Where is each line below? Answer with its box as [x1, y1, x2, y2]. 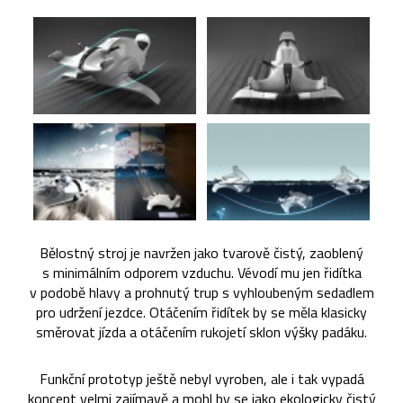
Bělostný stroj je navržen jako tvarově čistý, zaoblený [40, 241, 363, 264]
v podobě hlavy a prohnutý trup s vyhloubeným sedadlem [29, 281, 374, 303]
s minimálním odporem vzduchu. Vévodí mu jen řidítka [41, 261, 362, 283]
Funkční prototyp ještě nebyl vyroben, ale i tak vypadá [39, 367, 364, 390]
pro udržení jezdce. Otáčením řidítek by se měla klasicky [36, 300, 367, 323]
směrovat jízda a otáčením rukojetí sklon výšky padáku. [36, 320, 367, 343]
